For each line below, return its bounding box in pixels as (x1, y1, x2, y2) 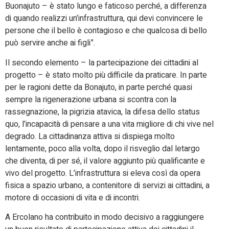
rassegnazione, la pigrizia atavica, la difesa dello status (5, 105, 200, 118)
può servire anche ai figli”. (5, 37, 95, 50)
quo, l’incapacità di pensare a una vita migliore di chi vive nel (5, 118, 214, 130)
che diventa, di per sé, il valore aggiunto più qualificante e (5, 154, 205, 167)
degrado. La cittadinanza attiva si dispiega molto (5, 130, 175, 143)
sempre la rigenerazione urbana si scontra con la (5, 93, 176, 106)
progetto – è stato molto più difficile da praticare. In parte (5, 68, 207, 81)
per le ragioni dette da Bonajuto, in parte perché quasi (5, 81, 192, 94)
